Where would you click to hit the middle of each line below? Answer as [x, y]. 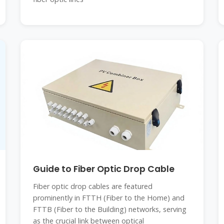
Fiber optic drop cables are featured [92, 186]
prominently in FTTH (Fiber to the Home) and [108, 198]
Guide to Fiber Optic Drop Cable [103, 169]
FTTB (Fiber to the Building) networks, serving [109, 209]
